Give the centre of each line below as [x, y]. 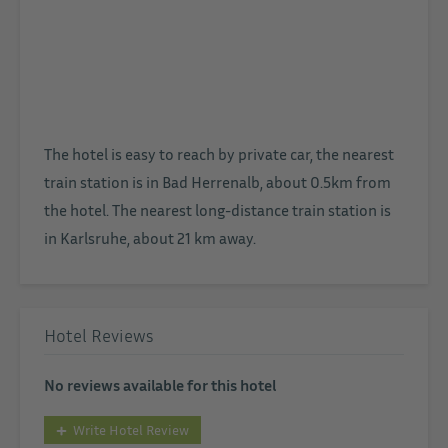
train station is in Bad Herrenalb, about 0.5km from [217, 181]
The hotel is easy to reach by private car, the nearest [219, 153]
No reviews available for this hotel [160, 384]
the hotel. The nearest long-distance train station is [217, 209]
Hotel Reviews [98, 334]
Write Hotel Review [129, 429]
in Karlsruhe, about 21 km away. [150, 237]
